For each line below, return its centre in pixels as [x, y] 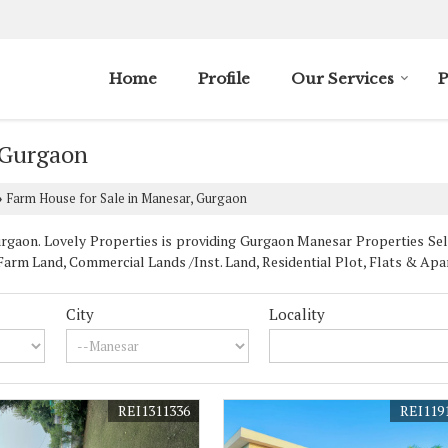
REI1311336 [153, 410]
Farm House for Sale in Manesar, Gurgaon [125, 198]
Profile [224, 78]
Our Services [342, 78]
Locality [297, 314]
